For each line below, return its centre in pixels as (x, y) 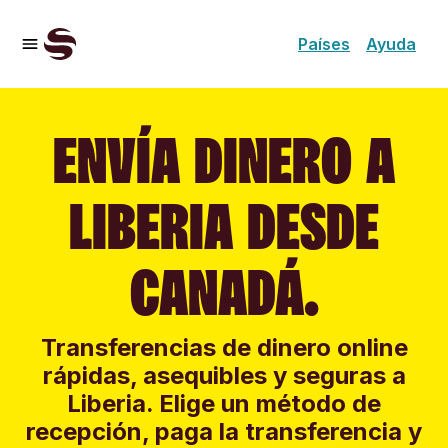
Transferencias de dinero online (224, 347)
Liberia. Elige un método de (224, 403)
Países (324, 44)
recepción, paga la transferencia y (224, 431)
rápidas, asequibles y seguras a (224, 375)
